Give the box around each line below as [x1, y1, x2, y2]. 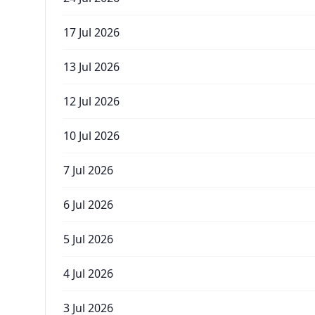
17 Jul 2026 [63, 25, 120, 40]
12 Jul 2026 [63, 94, 120, 109]
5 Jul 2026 [63, 231, 113, 247]
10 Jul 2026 [63, 128, 120, 143]
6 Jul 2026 [63, 197, 113, 212]
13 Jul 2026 [63, 59, 120, 75]
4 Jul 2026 [63, 266, 113, 281]
